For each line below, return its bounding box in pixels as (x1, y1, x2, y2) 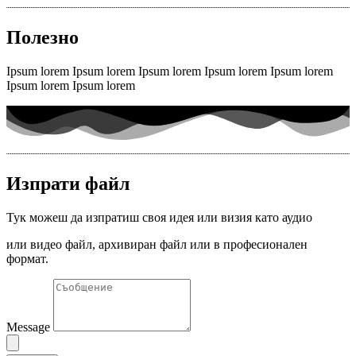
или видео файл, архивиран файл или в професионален (6, 238, 308, 252)
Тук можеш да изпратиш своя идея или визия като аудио (6, 211, 312, 225)
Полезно (6, 27, 79, 48)
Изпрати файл (6, 173, 130, 195)
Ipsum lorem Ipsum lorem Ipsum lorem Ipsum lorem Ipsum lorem (6, 64, 333, 79)
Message (6, 320, 53, 335)
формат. (6, 252, 52, 266)
